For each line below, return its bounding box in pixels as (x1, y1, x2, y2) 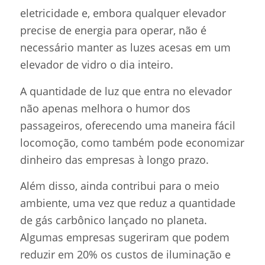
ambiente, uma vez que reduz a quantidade (20, 195, 235, 210)
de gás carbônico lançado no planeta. (20, 212, 207, 227)
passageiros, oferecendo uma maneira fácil (20, 118, 235, 132)
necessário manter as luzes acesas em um (20, 40, 231, 55)
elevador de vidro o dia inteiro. (20, 57, 176, 72)
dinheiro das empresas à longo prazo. (20, 152, 209, 167)
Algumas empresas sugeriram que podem (20, 230, 230, 244)
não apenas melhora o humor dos (20, 101, 190, 115)
